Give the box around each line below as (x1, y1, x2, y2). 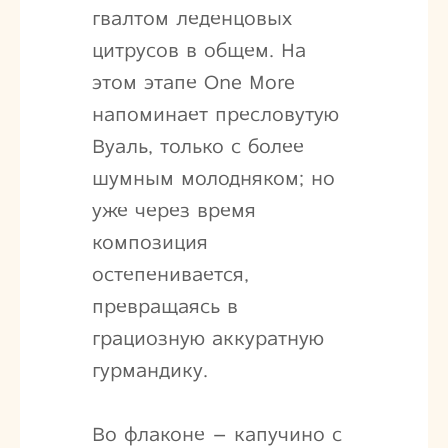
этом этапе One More (91, 69, 295, 95)
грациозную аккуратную (91, 325, 324, 351)
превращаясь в (91, 293, 238, 319)
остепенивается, (91, 261, 249, 287)
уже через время (91, 197, 256, 223)
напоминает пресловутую (91, 101, 339, 127)
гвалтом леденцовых (91, 5, 292, 31)
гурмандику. (91, 357, 208, 383)
